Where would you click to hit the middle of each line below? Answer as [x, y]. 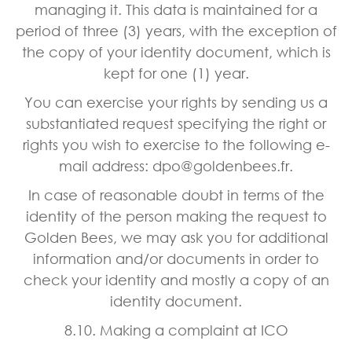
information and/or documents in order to [176, 258]
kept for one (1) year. [176, 73]
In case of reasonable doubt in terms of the [176, 194]
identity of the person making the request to [176, 216]
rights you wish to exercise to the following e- [176, 144]
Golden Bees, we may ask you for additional [176, 237]
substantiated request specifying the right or [176, 123]
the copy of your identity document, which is [176, 51]
